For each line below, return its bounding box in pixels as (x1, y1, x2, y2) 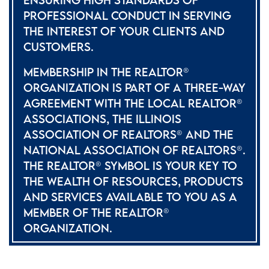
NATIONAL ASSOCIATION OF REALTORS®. (23, 143, 246, 157)
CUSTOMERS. (23, 40, 94, 54)
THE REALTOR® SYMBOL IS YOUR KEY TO (23, 159, 237, 173)
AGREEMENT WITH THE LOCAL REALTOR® (23, 96, 243, 110)
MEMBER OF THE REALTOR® (23, 205, 169, 220)
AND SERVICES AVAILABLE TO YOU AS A (23, 190, 237, 204)
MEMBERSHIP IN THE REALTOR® (23, 65, 189, 79)
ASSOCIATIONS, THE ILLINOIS (23, 112, 181, 126)
